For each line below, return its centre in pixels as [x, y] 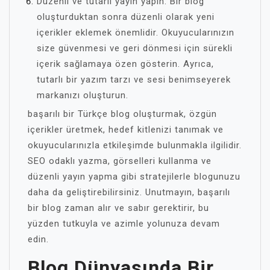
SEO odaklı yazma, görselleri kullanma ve [120, 161]
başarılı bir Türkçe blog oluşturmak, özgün [122, 114]
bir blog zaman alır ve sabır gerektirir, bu [118, 208]
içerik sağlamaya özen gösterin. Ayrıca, [125, 64]
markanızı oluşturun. [83, 95]
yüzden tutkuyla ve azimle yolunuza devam [124, 224]
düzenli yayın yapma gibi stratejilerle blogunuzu [134, 177]
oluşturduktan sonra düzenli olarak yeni [126, 17]
